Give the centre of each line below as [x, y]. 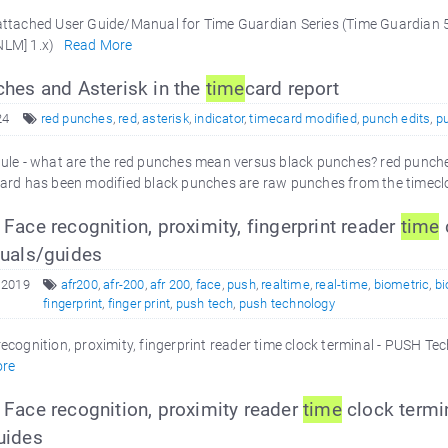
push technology [286, 303]
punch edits [396, 118]
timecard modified [303, 118]
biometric [401, 284]
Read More [98, 45]
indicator [219, 118]
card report [291, 88]
